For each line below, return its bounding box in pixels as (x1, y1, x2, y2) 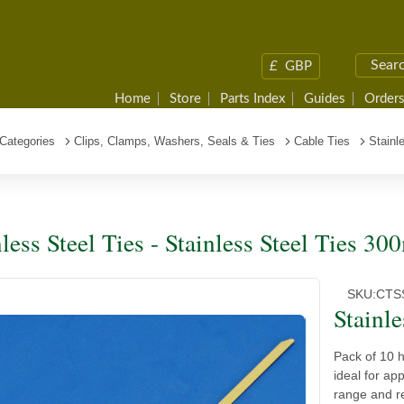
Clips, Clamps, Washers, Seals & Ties (74, 134, 275, 148)
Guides (304, 92, 345, 106)
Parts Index (220, 92, 285, 106)
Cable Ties (294, 134, 350, 148)
